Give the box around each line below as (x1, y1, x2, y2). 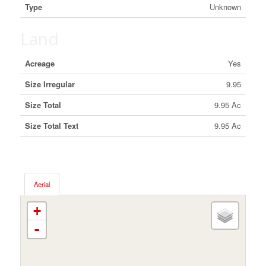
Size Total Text (24, 120, 78, 131)
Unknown (209, 1, 241, 12)
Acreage (24, 58, 55, 69)
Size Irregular (24, 78, 75, 90)
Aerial (33, 179, 50, 189)
